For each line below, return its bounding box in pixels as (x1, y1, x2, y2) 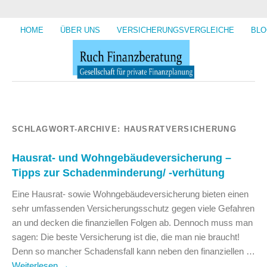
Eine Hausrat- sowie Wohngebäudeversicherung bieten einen (12, 188, 249, 199)
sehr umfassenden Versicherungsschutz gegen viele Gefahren (12, 203, 254, 213)
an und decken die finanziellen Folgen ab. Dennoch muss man (12, 217, 253, 228)
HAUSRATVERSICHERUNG (123, 124, 237, 133)
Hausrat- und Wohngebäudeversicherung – (12, 151, 231, 164)
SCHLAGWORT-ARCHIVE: (12, 124, 124, 133)
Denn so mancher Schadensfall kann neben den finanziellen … (12, 246, 255, 256)
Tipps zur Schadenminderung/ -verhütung (12, 166, 225, 179)
